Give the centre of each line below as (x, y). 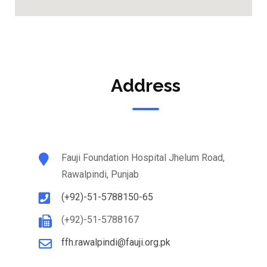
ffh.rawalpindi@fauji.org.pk (116, 242)
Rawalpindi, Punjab (100, 174)
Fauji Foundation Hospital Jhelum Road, (143, 158)
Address (145, 86)
